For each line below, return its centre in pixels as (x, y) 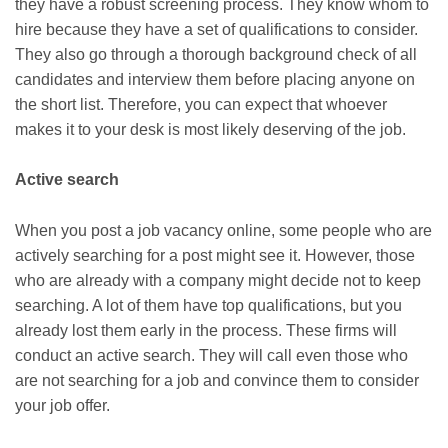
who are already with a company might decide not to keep (218, 280)
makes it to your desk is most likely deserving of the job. (210, 129)
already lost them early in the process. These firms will (206, 330)
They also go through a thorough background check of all (216, 54)
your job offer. (62, 405)
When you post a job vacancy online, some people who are (223, 230)
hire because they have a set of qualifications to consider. (216, 29)
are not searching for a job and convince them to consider (217, 380)
